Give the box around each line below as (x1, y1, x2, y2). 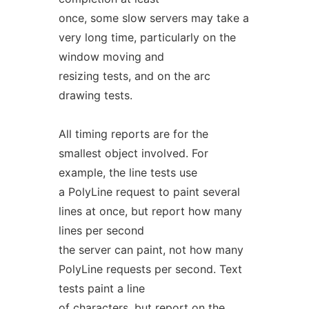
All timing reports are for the (58, 127, 208, 141)
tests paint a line (58, 281, 145, 295)
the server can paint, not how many (58, 243, 243, 257)
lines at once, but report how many (58, 204, 242, 218)
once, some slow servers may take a (58, 11, 249, 25)
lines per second (58, 223, 144, 237)
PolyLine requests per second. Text (58, 262, 242, 276)
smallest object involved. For (58, 146, 208, 160)
